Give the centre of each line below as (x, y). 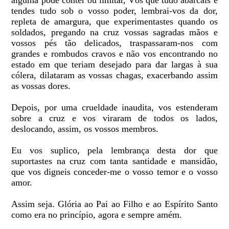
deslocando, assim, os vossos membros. (85, 129)
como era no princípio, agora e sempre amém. (97, 215)
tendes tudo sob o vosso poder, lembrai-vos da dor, (114, 11)
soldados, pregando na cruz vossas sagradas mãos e (114, 32)
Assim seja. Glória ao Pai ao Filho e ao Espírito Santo (114, 204)
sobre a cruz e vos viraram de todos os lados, (114, 118)
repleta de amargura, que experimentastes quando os (114, 22)
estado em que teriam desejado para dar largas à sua (114, 65)
